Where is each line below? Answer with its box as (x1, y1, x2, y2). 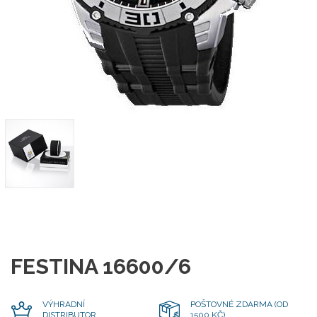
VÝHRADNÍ (42, 299, 85, 309)
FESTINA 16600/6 (11, 254, 191, 279)
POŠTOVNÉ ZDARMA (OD (190, 299, 288, 309)
